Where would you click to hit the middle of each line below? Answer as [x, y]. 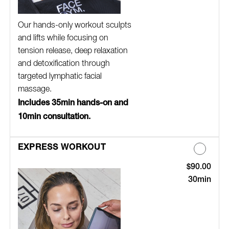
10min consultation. [54, 116]
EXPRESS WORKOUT [62, 146]
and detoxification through [64, 64]
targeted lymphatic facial [60, 76]
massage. [35, 89]
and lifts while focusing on [63, 38]
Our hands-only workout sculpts [74, 25]
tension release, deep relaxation [73, 51]
